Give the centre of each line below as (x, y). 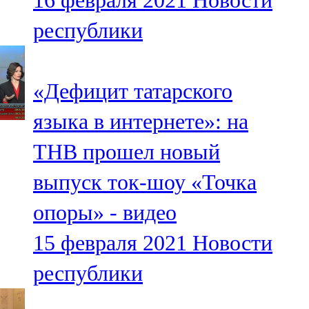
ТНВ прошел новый (127, 152)
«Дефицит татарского (133, 91)
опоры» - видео (105, 213)
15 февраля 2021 (110, 243)
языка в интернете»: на (141, 122)
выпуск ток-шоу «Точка (145, 182)
